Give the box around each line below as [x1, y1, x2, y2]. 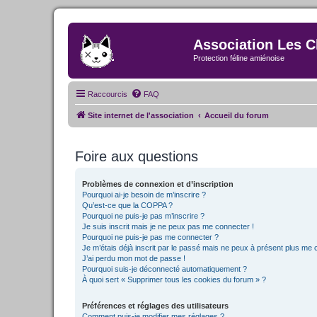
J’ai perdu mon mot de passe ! [82, 253, 185, 263]
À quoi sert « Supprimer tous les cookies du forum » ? [82, 275, 266, 284]
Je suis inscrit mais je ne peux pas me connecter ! [82, 221, 254, 231]
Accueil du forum [204, 110, 269, 120]
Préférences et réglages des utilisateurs [82, 301, 229, 310]
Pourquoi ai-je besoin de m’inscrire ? [82, 190, 206, 199]
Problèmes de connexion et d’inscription [82, 179, 234, 188]
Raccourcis [88, 89, 127, 98]
